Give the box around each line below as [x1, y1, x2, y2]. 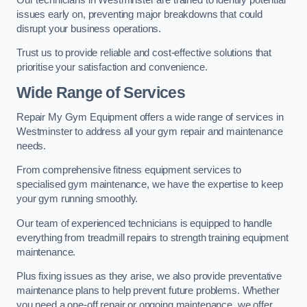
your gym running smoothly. [16, 193, 138, 205]
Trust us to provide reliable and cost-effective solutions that [16, 47, 271, 59]
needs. [16, 140, 47, 151]
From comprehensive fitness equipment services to [16, 164, 242, 176]
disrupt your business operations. [16, 23, 162, 34]
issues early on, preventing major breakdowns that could [16, 8, 263, 20]
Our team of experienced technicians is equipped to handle [16, 217, 272, 229]
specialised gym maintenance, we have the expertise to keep [16, 179, 283, 191]
